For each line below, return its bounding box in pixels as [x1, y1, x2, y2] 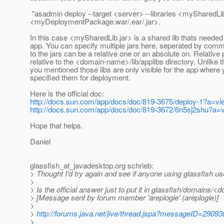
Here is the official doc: [30, 88, 104, 99]
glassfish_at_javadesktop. [30, 160, 115, 171]
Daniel [30, 136, 50, 147]
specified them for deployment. [30, 72, 130, 83]
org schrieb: [115, 160, 153, 171]
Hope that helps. [30, 120, 83, 131]
